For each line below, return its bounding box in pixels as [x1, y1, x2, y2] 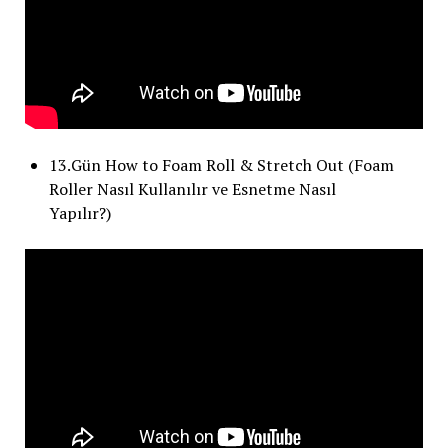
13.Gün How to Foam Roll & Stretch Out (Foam [48, 153, 394, 176]
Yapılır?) [48, 201, 111, 224]
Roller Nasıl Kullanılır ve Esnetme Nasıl [48, 177, 336, 200]
